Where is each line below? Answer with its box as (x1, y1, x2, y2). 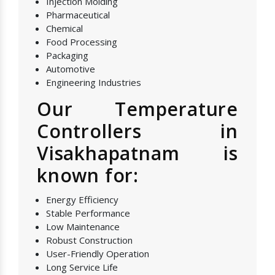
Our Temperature (37, 96, 238, 122)
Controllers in (37, 118, 238, 144)
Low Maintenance (46, 220, 120, 233)
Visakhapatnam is (37, 141, 238, 166)
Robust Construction (46, 234, 133, 247)
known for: (37, 163, 139, 188)
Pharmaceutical (46, 9, 110, 21)
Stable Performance (46, 207, 130, 220)
